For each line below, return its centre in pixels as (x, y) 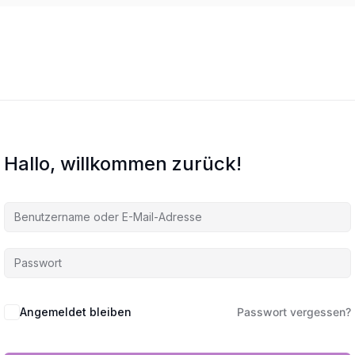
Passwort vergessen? (294, 312)
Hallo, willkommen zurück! (123, 164)
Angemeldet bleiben (76, 312)
